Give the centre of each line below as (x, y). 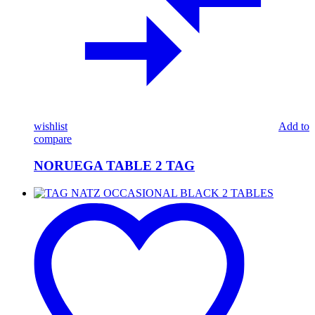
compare (53, 139)
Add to (294, 126)
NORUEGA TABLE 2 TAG (114, 166)
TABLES (54, 268)
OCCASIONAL (70, 230)
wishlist (51, 126)
